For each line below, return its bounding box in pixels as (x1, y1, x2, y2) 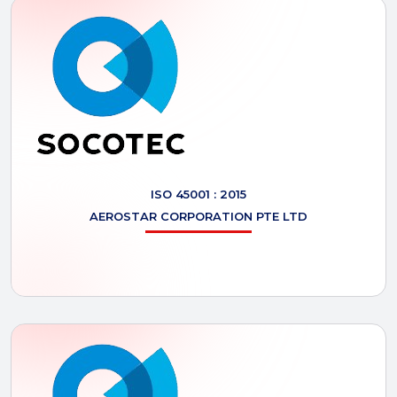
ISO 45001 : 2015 (151, 187, 246, 201)
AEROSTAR (90, 209, 160, 223)
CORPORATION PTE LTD (160, 209, 307, 223)
